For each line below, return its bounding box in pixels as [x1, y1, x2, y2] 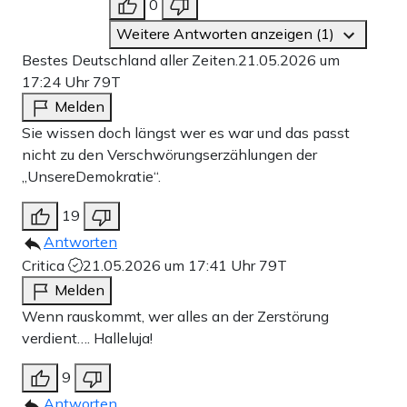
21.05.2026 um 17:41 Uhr [83, 255, 259, 274]
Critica [22, 255, 68, 274]
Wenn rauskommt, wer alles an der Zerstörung [22, 306, 329, 325]
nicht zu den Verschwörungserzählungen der [22, 144, 317, 164]
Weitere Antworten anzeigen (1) [116, 24, 338, 43]
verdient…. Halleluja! [22, 328, 153, 347]
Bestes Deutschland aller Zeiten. [22, 50, 238, 69]
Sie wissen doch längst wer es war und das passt [22, 123, 350, 142]
